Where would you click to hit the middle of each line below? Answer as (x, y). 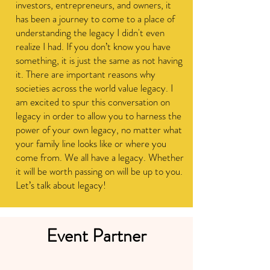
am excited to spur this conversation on (93, 102)
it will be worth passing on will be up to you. (99, 171)
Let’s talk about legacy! (63, 185)
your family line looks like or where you (91, 143)
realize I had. (40, 46)
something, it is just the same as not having (99, 60)
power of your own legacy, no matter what (99, 130)
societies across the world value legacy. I (94, 88)
